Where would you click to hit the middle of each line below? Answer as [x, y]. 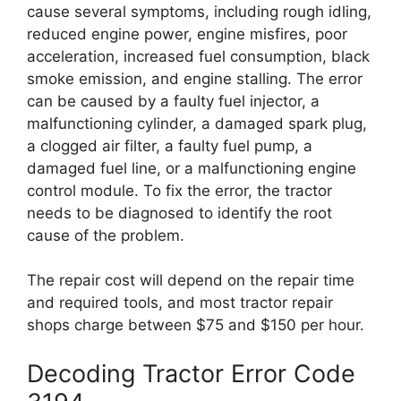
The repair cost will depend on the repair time [191, 280]
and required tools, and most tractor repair [180, 303]
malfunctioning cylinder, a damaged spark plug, [197, 123]
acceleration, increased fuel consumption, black [198, 56]
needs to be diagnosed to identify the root [179, 213]
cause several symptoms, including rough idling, [199, 11]
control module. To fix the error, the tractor [179, 190]
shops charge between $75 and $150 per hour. [196, 325]
